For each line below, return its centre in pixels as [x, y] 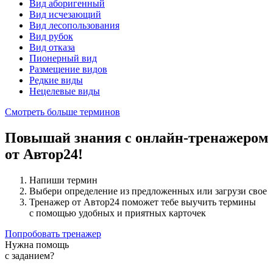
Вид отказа [52, 48]
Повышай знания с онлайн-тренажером [136, 138]
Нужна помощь [37, 245]
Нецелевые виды [65, 91]
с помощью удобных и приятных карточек [118, 213]
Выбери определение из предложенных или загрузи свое [148, 191]
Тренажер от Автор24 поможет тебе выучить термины [143, 202]
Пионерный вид [63, 58]
